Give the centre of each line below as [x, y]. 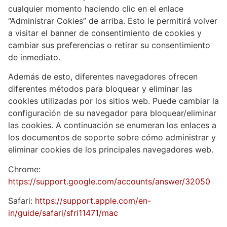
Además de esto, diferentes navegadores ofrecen [103, 77]
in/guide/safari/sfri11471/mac [63, 213]
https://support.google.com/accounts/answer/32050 [109, 181]
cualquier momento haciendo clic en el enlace [96, 8]
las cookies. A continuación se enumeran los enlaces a [112, 125]
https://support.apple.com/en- [93, 200]
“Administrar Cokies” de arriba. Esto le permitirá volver [113, 21]
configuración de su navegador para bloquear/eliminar [112, 113]
